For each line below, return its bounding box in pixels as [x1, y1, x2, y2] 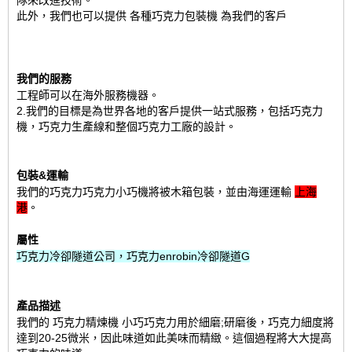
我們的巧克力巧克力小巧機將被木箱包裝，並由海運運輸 [16, 185, 295, 198]
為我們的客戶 [221, 9, 287, 22]
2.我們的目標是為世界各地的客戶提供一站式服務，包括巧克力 [16, 104, 323, 117]
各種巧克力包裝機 [130, 9, 221, 22]
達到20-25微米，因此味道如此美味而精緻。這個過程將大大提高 [16, 332, 332, 344]
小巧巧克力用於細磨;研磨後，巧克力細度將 [122, 316, 334, 328]
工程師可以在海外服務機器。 [16, 89, 159, 101]
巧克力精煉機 [53, 316, 122, 328]
